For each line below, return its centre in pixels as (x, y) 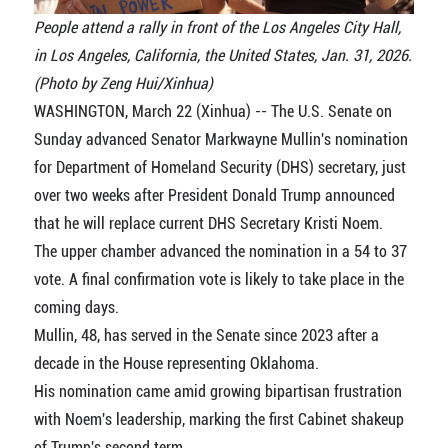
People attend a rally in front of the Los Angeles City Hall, (217, 27)
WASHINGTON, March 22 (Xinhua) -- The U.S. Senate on (212, 111)
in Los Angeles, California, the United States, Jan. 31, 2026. (222, 55)
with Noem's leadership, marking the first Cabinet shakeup (218, 419)
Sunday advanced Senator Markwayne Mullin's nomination (220, 139)
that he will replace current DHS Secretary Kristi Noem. (208, 223)
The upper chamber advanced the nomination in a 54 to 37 (220, 251)
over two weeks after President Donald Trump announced (214, 195)
